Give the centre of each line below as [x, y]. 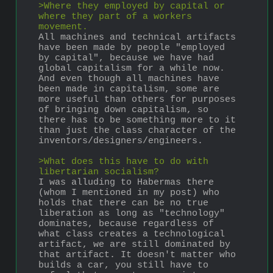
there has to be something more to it [137, 120]
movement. [63, 27]
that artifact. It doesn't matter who [137, 255]
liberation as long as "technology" [132, 213]
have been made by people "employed [132, 48]
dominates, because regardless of [126, 224]
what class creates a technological [132, 234]
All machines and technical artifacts [137, 37]
